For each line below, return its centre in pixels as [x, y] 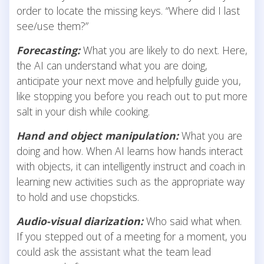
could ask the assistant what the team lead [114, 251]
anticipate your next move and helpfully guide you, [129, 80]
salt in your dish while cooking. [83, 111]
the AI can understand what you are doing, [112, 65]
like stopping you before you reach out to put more [132, 96]
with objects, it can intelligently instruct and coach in [131, 166]
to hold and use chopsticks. [78, 197]
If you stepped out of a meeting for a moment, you [132, 236]
